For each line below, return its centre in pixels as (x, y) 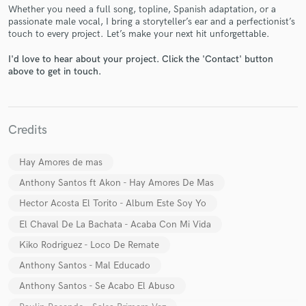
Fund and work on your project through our (153, 116)
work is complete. (153, 143)
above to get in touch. (55, 71)
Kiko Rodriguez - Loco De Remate (89, 245)
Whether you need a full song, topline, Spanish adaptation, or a (142, 10)
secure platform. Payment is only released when (153, 130)
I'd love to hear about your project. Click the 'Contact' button (141, 59)
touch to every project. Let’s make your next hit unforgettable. (139, 34)
